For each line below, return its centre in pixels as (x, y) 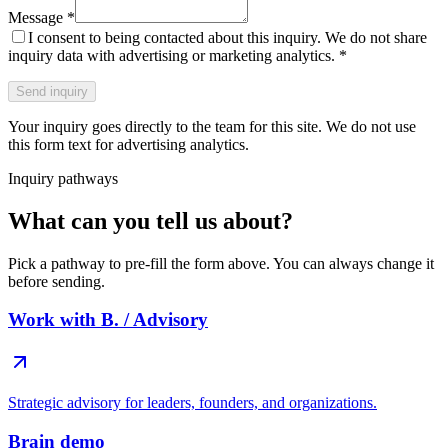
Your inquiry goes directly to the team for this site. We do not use (212, 126)
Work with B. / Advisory (108, 320)
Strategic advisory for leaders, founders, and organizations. (192, 403)
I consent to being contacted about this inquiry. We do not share (227, 37)
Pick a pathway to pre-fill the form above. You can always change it (221, 263)
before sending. (56, 281)
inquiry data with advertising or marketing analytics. (171, 55)
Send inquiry (52, 91)
